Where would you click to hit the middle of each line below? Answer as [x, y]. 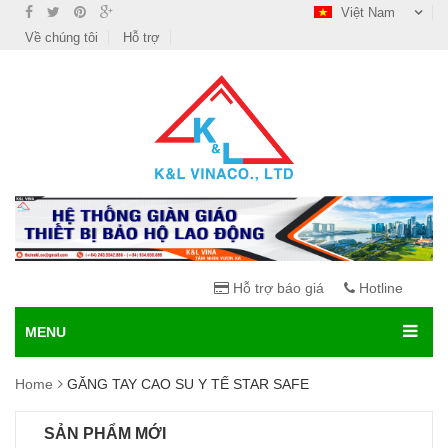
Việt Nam [368, 12]
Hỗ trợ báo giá [276, 288]
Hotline [379, 288]
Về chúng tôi [61, 37]
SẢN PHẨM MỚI [105, 434]
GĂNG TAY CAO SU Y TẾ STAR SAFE [188, 384]
